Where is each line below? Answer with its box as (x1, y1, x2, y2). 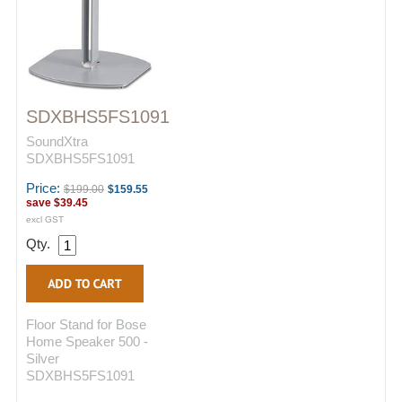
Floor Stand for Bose (26, 317, 146, 332)
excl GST (26, 214, 64, 224)
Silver (26, 351, 59, 366)
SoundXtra (26, 134, 88, 149)
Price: (26, 180, 64, 196)
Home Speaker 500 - (26, 334, 148, 349)
